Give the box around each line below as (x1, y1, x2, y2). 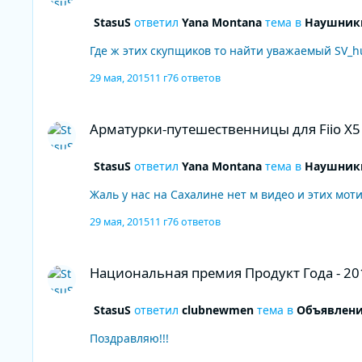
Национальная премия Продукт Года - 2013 (32, 247, 273, 263)
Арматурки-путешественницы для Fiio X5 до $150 (32, 103, 307, 120)
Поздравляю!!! (90, 330, 169, 346)
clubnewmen (181, 301, 254, 318)
